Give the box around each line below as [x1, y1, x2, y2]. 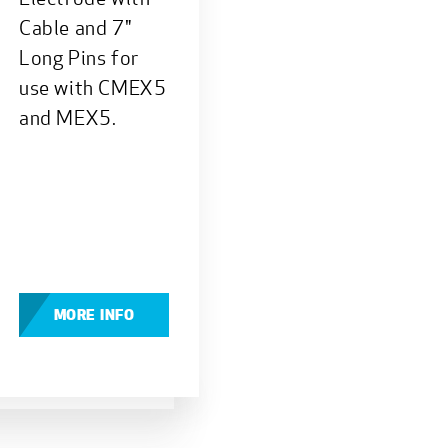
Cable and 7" [19, 14, 133, 40]
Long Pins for [19, 44, 139, 70]
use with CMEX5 [19, 74, 167, 100]
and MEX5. [19, 104, 117, 130]
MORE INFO [53, 304, 134, 325]
